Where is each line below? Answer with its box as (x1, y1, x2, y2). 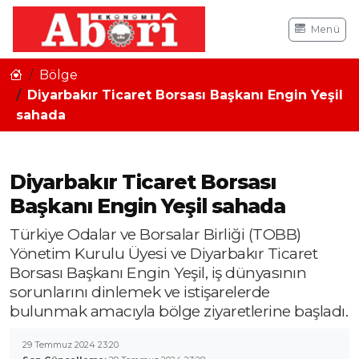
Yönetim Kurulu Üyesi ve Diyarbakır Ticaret (10, 244, 317, 264)
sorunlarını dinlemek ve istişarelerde (10, 282, 270, 302)
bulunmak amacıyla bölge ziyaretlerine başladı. (10, 301, 348, 321)
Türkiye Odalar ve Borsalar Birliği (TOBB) (10, 224, 301, 244)
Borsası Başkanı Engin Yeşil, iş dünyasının (10, 263, 306, 283)
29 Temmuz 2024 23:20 (22, 339, 119, 351)
